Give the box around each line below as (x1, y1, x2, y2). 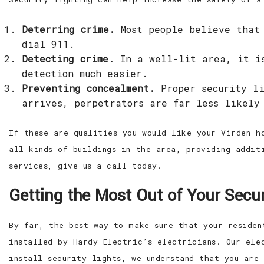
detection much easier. (22, 67, 148, 80)
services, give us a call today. (9, 160, 163, 171)
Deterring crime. (22, 23, 115, 35)
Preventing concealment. (22, 82, 156, 94)
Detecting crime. (22, 52, 115, 65)
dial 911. (22, 38, 75, 50)
